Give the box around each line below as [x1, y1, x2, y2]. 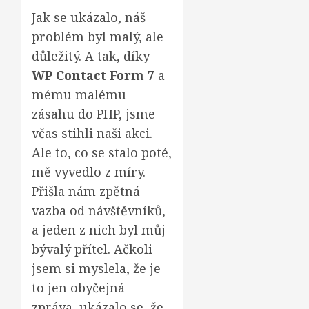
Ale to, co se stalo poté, [32, 144, 172, 161]
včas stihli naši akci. [32, 125, 152, 141]
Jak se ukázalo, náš [32, 9, 146, 26]
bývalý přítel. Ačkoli [32, 241, 152, 257]
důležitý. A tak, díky [32, 48, 150, 64]
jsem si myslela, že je [32, 260, 161, 277]
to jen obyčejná [32, 279, 125, 296]
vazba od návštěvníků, [32, 202, 166, 219]
